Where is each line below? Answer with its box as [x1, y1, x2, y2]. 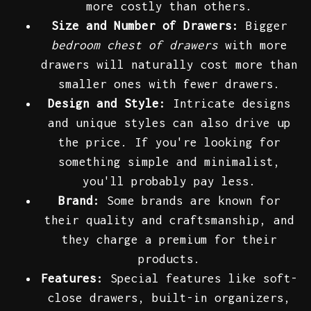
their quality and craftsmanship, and [44, 213, 294, 228]
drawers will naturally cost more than [41, 58, 298, 72]
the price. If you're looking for [58, 135, 280, 150]
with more [218, 38, 287, 53]
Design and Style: [48, 96, 166, 111]
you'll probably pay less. [83, 174, 256, 189]
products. [138, 252, 201, 267]
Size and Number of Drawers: [51, 19, 239, 33]
